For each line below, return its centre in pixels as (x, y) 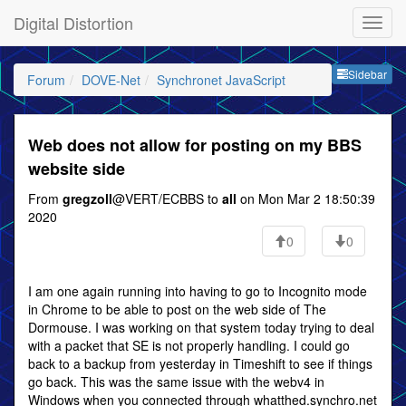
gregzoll (87, 198)
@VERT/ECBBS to (167, 198)
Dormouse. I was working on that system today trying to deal (201, 327)
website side (77, 169)
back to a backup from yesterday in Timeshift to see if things (200, 363)
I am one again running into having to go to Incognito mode (198, 291)
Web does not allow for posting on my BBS (195, 145)
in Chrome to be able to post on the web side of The (177, 309)
